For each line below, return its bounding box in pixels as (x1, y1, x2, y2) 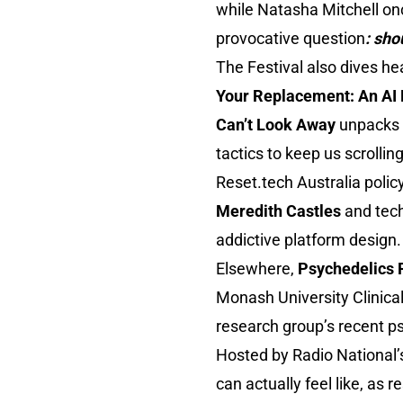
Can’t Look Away (216, 115, 339, 134)
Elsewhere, (216, 259, 298, 278)
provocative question (216, 29, 365, 48)
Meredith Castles (216, 201, 345, 220)
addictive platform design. (216, 230, 401, 249)
